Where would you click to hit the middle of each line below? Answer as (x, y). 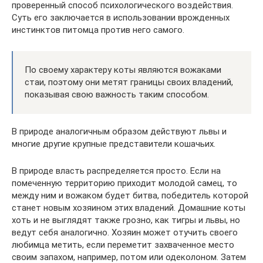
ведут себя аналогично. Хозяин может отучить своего (125, 233)
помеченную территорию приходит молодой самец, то (124, 183)
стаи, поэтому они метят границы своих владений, (129, 82)
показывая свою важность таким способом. (117, 95)
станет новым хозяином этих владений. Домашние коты (129, 208)
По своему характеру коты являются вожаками (123, 70)
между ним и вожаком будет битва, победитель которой (130, 196)
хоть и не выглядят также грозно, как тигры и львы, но (126, 220)
